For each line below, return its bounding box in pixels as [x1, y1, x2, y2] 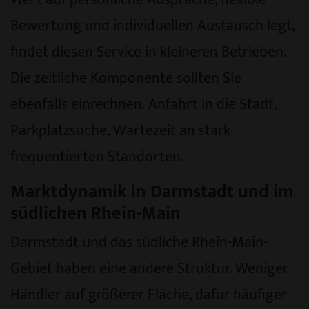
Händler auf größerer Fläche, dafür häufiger [10, 282, 287, 307]
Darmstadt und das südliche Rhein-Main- [10, 230, 268, 255]
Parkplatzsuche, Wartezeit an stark [10, 118, 230, 143]
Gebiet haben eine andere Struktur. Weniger [10, 256, 288, 281]
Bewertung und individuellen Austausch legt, [10, 13, 295, 38]
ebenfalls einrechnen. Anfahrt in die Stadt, [10, 92, 277, 117]
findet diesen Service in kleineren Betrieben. [10, 39, 286, 64]
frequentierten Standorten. [10, 144, 184, 169]
